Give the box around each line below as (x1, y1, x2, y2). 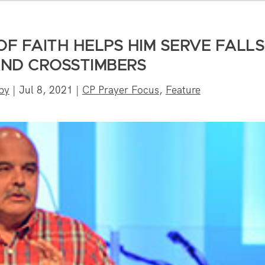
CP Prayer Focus (82, 83, 159, 96)
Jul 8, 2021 (18, 83, 73, 96)
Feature (165, 83, 201, 96)
